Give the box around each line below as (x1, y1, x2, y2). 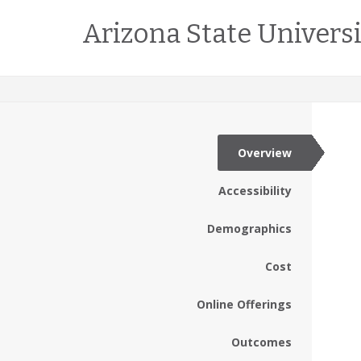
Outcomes (231, 334, 292, 350)
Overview (238, 145, 292, 160)
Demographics (207, 221, 292, 236)
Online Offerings (197, 297, 292, 312)
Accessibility (218, 183, 292, 198)
